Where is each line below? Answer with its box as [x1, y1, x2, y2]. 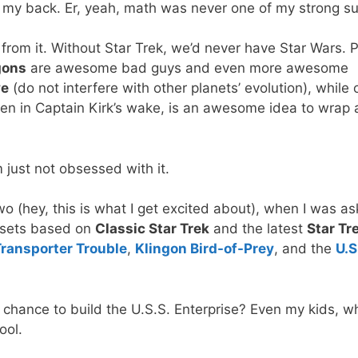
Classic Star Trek [95, 221, 209, 237]
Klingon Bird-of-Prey [135, 241, 274, 257]
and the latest [209, 221, 307, 237]
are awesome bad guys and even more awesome [26, 60, 348, 77]
